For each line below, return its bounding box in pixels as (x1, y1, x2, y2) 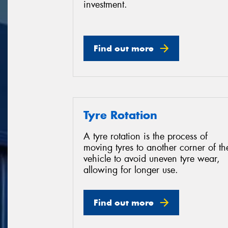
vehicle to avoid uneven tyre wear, (83, 153, 220, 165)
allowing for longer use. (83, 164, 178, 177)
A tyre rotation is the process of (83, 130, 208, 143)
